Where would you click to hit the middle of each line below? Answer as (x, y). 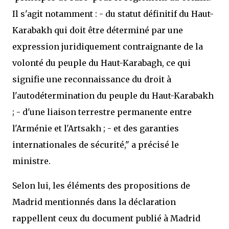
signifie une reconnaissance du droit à (92, 79)
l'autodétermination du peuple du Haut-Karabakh (113, 96)
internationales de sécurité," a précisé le (96, 145)
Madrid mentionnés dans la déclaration (94, 202)
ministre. (31, 161)
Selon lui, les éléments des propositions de (101, 186)
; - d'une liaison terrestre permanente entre (102, 112)
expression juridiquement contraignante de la (108, 47)
